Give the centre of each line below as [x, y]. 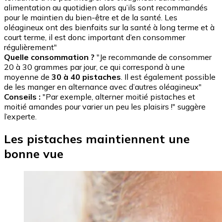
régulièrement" [30, 47]
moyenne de [28, 77]
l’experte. [20, 117]
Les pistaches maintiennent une [97, 139]
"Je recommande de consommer [153, 57]
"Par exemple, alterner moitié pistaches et [118, 97]
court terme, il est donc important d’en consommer [95, 37]
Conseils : [22, 97]
